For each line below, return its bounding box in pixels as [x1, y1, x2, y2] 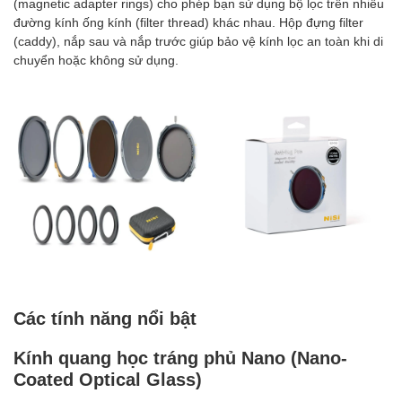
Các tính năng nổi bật [13, 306, 197, 328]
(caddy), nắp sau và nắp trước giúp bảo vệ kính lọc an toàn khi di [13, 32, 383, 48]
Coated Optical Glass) [13, 367, 202, 389]
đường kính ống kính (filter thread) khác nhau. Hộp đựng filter [13, 13, 363, 30]
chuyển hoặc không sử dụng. [13, 51, 182, 67]
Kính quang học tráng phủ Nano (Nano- [13, 345, 347, 368]
